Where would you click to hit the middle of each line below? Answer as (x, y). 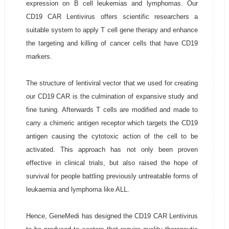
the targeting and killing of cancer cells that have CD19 (112, 43)
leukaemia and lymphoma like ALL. (77, 189)
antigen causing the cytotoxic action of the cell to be (112, 136)
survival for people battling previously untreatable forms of (112, 176)
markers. (39, 56)
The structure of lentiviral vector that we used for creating (112, 83)
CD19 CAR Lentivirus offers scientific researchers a (112, 17)
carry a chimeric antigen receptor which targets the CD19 (112, 123)
